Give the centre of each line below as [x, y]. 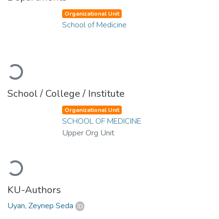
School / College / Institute [66, 93]
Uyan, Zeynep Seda [40, 206]
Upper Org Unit [88, 133]
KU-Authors [34, 190]
